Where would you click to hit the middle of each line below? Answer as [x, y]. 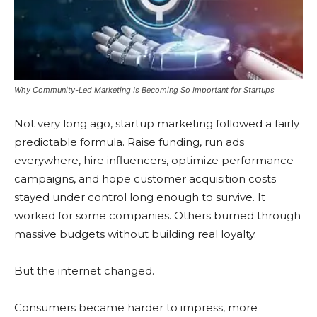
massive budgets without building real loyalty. [135, 234]
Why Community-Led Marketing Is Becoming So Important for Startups [144, 90]
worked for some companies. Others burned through [157, 216]
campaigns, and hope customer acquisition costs [145, 179]
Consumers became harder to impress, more [136, 308]
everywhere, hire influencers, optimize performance [154, 161]
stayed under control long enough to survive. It [140, 197]
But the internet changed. [84, 271]
